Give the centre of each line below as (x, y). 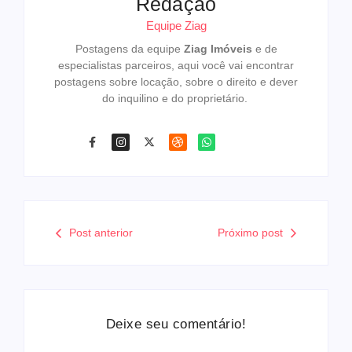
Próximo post (250, 233)
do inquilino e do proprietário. (176, 98)
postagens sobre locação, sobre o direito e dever (176, 81)
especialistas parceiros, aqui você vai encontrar (176, 65)
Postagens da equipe (129, 48)
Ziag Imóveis (218, 48)
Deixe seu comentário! (176, 324)
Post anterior (101, 233)
